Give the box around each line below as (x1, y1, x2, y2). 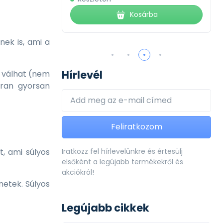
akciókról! (62, 167, 94, 178)
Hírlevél (62, 68, 103, 82)
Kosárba (129, 9, 158, 19)
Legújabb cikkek (62, 201, 149, 216)
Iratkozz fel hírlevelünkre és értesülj (62, 146, 183, 157)
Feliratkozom (111, 121, 162, 133)
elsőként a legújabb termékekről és (62, 157, 183, 167)
